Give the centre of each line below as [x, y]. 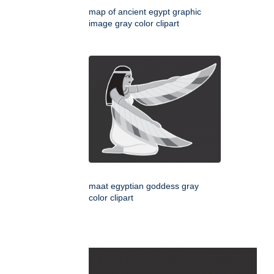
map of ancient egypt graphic [145, 12]
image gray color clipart [134, 24]
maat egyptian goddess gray [144, 186]
